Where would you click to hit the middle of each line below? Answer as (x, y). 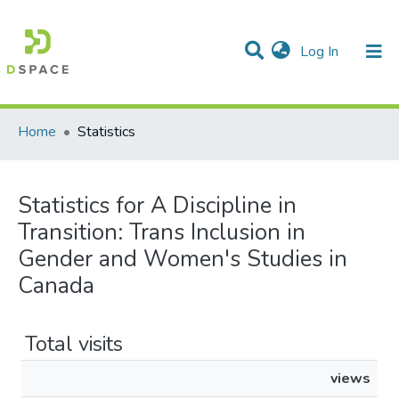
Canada (56, 285)
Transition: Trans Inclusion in (162, 232)
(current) (364, 51)
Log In (320, 52)
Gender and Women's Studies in (183, 259)
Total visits (74, 344)
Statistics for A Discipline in (157, 205)
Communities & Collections (199, 104)
